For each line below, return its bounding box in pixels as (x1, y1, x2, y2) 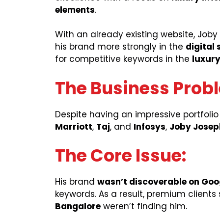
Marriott (55, 120, 92, 133)
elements (55, 3, 95, 16)
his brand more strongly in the (55, 41, 186, 53)
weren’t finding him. (101, 200, 187, 213)
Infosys (134, 120, 165, 133)
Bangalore (55, 200, 101, 213)
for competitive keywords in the (55, 53, 192, 65)
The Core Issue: (55, 143, 186, 168)
